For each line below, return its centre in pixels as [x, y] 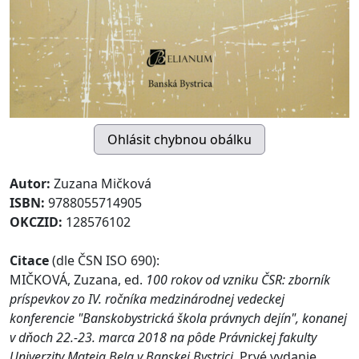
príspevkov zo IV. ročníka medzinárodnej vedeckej [147, 299]
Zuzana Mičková [103, 184]
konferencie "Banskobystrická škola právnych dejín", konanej [178, 319]
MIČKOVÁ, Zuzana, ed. [78, 280]
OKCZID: [38, 222]
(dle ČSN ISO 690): [104, 261]
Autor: [32, 184]
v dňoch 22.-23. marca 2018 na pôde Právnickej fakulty [163, 338]
